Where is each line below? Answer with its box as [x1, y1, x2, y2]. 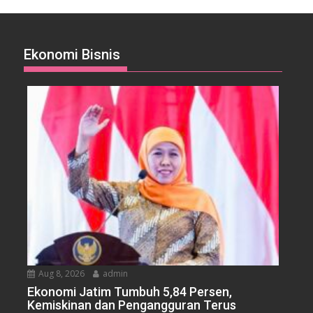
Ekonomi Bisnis [24, 45, 121, 63]
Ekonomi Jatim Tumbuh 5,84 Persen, [27, 284, 233, 300]
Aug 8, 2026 [36, 268, 85, 280]
